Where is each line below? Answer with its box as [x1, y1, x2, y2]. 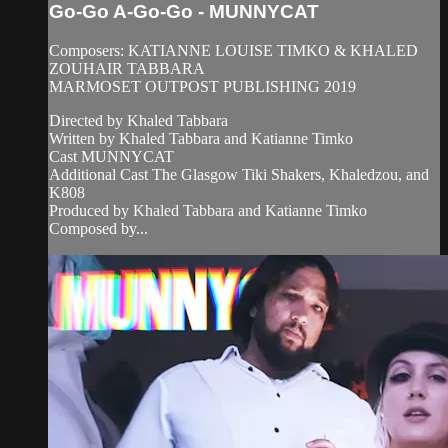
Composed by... [49, 219, 148, 237]
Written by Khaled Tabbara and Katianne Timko [49, 129, 353, 147]
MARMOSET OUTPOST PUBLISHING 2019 [49, 77, 356, 95]
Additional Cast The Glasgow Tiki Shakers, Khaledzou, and [49, 165, 429, 183]
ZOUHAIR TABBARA [49, 59, 205, 77]
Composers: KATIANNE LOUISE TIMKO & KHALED [49, 41, 418, 59]
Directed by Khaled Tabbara [49, 111, 228, 129]
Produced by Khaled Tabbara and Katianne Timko [49, 201, 367, 219]
